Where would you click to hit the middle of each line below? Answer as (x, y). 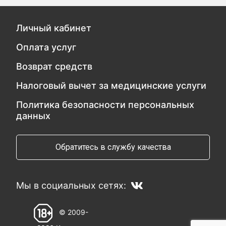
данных (34, 116)
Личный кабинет (54, 28)
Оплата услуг (46, 47)
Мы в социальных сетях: (71, 185)
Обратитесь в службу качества (113, 147)
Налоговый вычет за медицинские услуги (111, 86)
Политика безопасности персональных (105, 105)
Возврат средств (54, 66)
